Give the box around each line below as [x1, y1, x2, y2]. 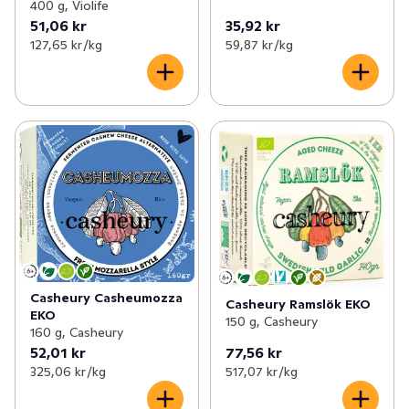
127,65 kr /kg [30, 36, 102, 53]
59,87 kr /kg [225, 36, 293, 53]
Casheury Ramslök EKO [225, 296, 371, 313]
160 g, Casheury [30, 324, 123, 341]
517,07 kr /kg [225, 363, 298, 381]
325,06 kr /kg [30, 363, 106, 381]
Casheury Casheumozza [30, 289, 183, 307]
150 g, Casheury [225, 313, 318, 330]
